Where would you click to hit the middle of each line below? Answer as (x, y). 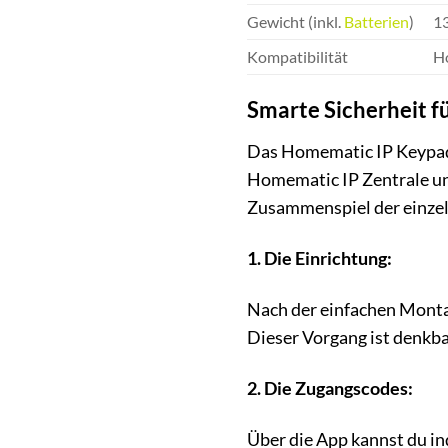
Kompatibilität (297, 56)
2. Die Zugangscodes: (330, 388)
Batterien (376, 21)
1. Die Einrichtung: (319, 259)
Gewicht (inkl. (295, 21)
